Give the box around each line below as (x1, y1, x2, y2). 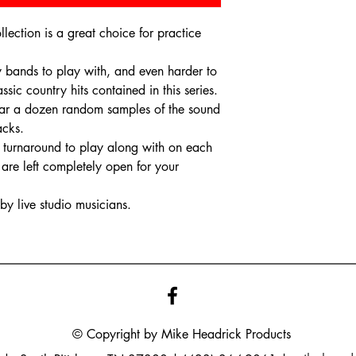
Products (245, 326, 291, 342)
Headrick (192, 326, 242, 342)
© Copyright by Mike (72, 326, 192, 342)
